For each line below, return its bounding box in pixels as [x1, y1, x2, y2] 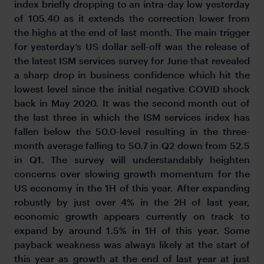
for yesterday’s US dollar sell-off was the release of [14, 40, 250, 52]
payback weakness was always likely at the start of [14, 238, 250, 250]
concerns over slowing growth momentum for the [14, 167, 250, 179]
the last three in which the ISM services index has [14, 111, 250, 123]
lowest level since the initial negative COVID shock [14, 82, 250, 94]
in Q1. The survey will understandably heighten [14, 153, 250, 165]
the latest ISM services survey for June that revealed [14, 54, 250, 66]
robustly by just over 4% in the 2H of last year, [14, 196, 250, 207]
